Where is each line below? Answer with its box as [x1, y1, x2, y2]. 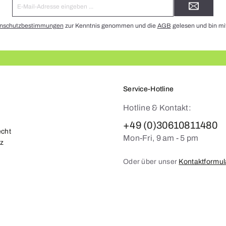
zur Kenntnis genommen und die [63, 22, 157, 30]
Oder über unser [123, 158, 179, 166]
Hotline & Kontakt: [123, 103, 192, 112]
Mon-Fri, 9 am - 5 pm [123, 134, 199, 143]
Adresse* [93, 16, 118, 23]
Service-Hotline [123, 85, 174, 93]
